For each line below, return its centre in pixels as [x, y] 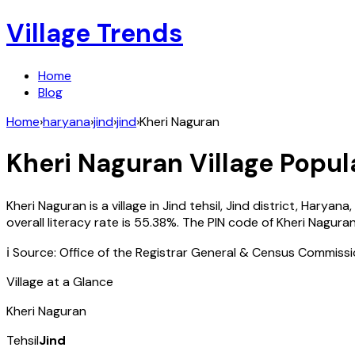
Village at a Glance [60, 281]
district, [277, 205]
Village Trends [95, 34]
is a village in [124, 205]
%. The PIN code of [221, 222]
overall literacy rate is [69, 222]
